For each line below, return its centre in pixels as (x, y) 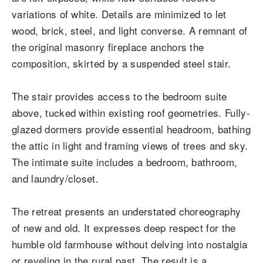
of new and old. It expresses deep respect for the (124, 227)
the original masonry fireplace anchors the (108, 47)
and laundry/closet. (55, 178)
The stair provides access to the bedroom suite (119, 96)
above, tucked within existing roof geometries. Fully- (131, 112)
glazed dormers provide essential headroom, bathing (131, 129)
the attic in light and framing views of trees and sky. (130, 145)
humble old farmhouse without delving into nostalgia (130, 244)
